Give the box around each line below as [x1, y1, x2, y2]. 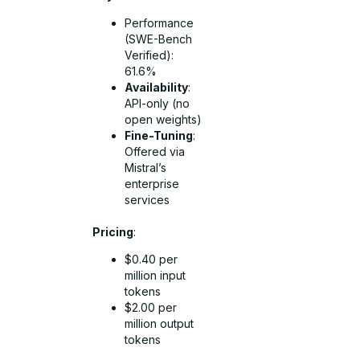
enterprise [125, 176, 180, 190]
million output [125, 317, 194, 331]
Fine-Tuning [125, 128, 194, 142]
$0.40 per [125, 252, 178, 267]
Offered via [125, 144, 186, 158]
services [125, 192, 170, 207]
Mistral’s [125, 160, 167, 174]
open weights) [125, 112, 202, 126]
